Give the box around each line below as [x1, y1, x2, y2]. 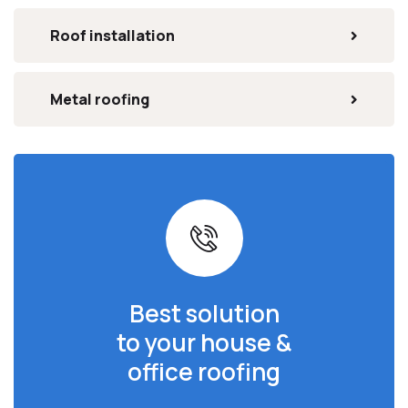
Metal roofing [50, 89, 149, 109]
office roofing [127, 355, 280, 388]
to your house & [117, 326, 291, 359]
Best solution [128, 297, 280, 330]
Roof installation [50, 25, 175, 46]
